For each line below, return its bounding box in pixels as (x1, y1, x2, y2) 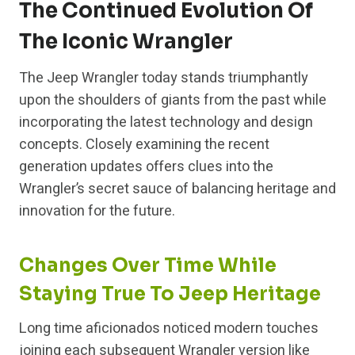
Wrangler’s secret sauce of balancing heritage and (19, 178, 336, 200)
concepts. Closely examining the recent (19, 134, 269, 156)
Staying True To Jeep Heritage (19, 282, 321, 307)
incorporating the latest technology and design (19, 112, 313, 134)
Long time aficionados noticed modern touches (19, 318, 319, 340)
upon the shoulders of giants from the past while (19, 90, 326, 112)
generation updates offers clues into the (19, 156, 273, 178)
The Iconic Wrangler (19, 29, 233, 55)
